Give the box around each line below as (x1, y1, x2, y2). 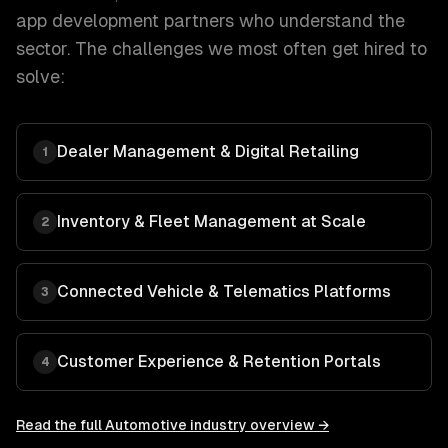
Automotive (105, 417, 187, 433)
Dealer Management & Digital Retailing (57, 142, 359, 161)
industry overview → (187, 417, 329, 433)
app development (16, 10, 159, 31)
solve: (16, 66, 65, 87)
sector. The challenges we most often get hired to (16, 38, 427, 59)
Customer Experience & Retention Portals (57, 352, 381, 371)
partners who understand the (159, 10, 405, 31)
